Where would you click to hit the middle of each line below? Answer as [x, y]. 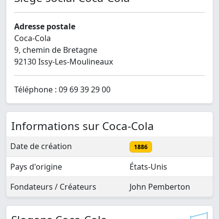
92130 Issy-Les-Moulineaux [64, 62]
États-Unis [148, 167]
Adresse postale [45, 27]
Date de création [41, 146]
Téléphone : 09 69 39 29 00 [62, 90]
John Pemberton [160, 187]
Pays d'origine [36, 167]
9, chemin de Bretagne [56, 50]
